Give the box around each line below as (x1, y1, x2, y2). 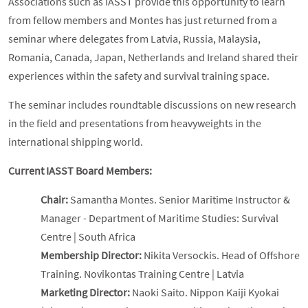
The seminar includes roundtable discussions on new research (8, 98, 296, 112)
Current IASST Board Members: (8, 164, 152, 178)
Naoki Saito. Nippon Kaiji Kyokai (130, 285, 279, 300)
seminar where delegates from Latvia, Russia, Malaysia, (8, 32, 261, 46)
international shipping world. (8, 135, 143, 149)
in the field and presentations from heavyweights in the (8, 116, 261, 131)
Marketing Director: (41, 285, 130, 300)
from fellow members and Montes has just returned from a (8, 13, 277, 27)
